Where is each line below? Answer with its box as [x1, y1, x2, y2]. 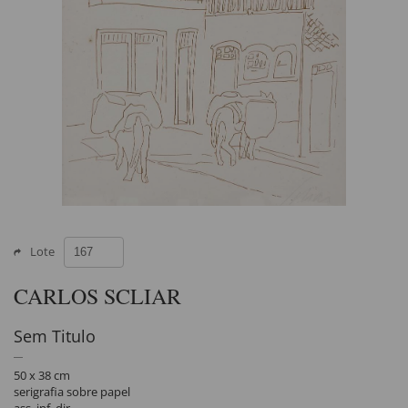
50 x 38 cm [14, 367, 70, 383]
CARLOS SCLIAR [14, 281, 181, 311]
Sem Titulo [14, 325, 96, 347]
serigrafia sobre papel [14, 383, 130, 400]
